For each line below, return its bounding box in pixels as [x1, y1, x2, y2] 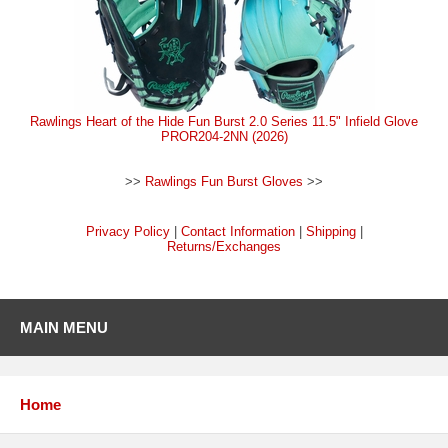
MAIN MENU [20, 319, 108, 337]
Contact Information [180, 224, 295, 240]
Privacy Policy [85, 224, 170, 240]
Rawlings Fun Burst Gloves [145, 174, 303, 190]
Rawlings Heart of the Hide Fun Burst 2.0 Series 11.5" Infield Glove [30, 114, 418, 130]
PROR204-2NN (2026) [160, 129, 288, 145]
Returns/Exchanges [167, 239, 281, 255]
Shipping [305, 224, 356, 240]
